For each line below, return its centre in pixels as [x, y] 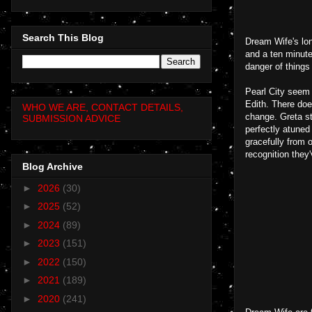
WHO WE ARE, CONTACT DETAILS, [103, 108]
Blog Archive [53, 166]
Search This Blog [63, 38]
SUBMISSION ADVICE [71, 119]
